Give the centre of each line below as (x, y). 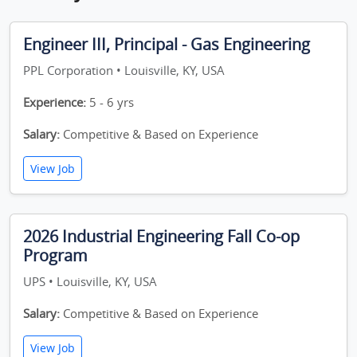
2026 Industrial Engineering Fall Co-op (161, 236)
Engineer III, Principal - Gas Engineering (167, 44)
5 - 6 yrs (110, 102)
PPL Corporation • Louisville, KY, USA (124, 70)
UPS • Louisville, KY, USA (90, 281)
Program (55, 255)
